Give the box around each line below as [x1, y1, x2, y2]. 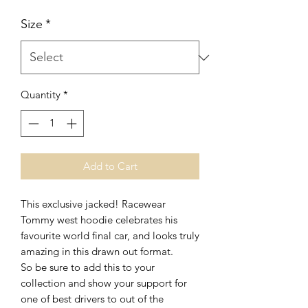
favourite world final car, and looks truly [21, 228, 199, 242]
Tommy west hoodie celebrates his [21, 212, 177, 226]
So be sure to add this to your [21, 260, 155, 274]
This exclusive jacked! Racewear [21, 197, 166, 210]
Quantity [21, 88, 60, 101]
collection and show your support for [21, 276, 187, 289]
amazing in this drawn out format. [21, 244, 173, 258]
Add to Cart [82, 159, 137, 173]
